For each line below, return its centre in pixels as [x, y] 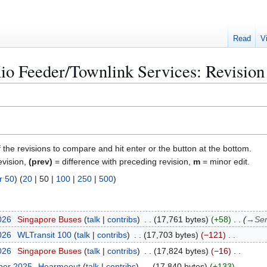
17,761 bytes [181, 219]
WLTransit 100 [44, 235]
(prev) [41, 161]
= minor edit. [225, 161]
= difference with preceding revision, [123, 161]
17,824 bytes [181, 251]
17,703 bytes [171, 235]
